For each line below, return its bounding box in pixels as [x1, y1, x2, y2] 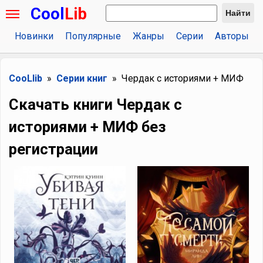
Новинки [14, 31, 53, 42]
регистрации [9, 140, 98, 158]
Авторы [214, 31, 249, 42]
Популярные [65, 31, 121, 42]
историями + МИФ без [9, 118, 166, 136]
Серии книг [56, 73, 107, 84]
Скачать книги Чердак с [9, 96, 182, 113]
